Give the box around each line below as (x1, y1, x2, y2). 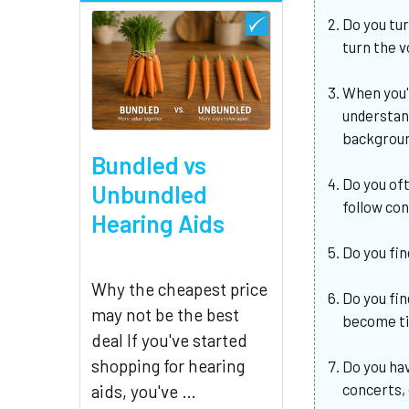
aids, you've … (91, 381, 196, 403)
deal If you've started (91, 330, 247, 351)
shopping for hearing (91, 355, 245, 377)
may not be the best (91, 304, 239, 326)
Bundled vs (91, 151, 206, 180)
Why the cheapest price (91, 278, 267, 300)
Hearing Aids (91, 209, 225, 238)
